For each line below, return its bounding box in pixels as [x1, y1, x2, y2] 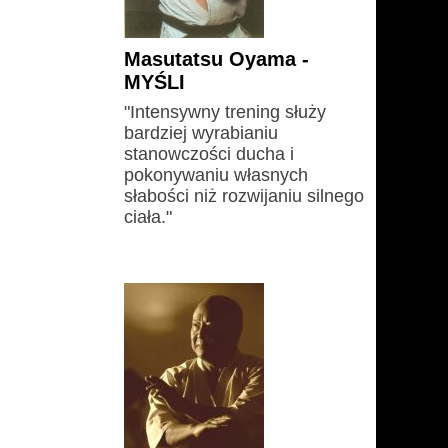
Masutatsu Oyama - [124, 48, 309, 70]
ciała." [124, 207, 172, 227]
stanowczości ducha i [124, 144, 294, 164]
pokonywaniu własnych [124, 165, 308, 185]
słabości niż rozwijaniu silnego [124, 186, 364, 206]
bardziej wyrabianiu [124, 123, 278, 143]
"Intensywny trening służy [124, 102, 326, 122]
